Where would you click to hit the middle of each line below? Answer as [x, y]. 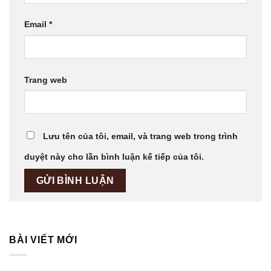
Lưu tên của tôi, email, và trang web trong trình [140, 136]
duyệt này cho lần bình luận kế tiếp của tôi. [114, 156]
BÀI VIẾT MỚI [43, 240]
